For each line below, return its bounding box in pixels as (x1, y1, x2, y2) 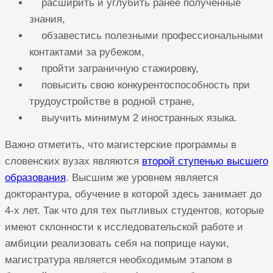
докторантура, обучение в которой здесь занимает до (5, 188, 261, 200)
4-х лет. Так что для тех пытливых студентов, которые (5, 204, 264, 216)
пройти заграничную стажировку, (29, 62, 199, 74)
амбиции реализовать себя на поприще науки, (5, 237, 229, 249)
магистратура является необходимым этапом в (5, 253, 232, 266)
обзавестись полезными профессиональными (29, 29, 263, 41)
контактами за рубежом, (29, 46, 144, 58)
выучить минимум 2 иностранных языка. (29, 112, 237, 124)
